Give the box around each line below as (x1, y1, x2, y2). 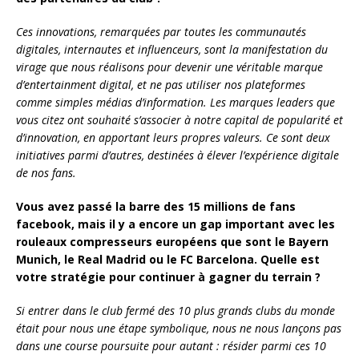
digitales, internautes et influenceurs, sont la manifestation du (16, 42, 328, 58)
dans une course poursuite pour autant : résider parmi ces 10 (16, 338, 326, 354)
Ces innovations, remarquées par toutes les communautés (16, 24, 306, 40)
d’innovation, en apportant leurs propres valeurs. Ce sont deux (16, 130, 330, 146)
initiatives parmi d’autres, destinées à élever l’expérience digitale (16, 147, 339, 163)
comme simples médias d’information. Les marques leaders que (16, 95, 335, 111)
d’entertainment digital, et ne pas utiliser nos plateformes (16, 77, 305, 93)
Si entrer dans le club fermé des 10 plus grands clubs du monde (16, 303, 335, 319)
